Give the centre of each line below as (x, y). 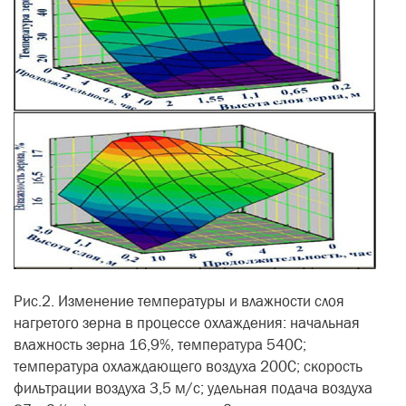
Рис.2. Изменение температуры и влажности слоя (179, 301)
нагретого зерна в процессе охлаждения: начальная (187, 323)
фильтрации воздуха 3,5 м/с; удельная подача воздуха (193, 388)
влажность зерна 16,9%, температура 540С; (160, 345)
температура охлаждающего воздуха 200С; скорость (188, 367)
